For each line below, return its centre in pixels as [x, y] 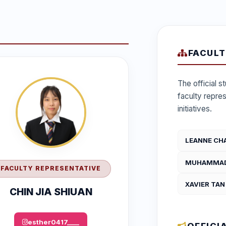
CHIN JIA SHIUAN [51, 191]
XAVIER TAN [205, 184]
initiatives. [195, 109]
